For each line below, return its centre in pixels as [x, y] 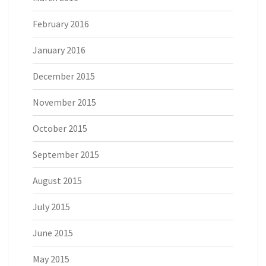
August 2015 [57, 181]
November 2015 [64, 102]
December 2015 [64, 76]
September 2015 [66, 155]
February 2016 [61, 24]
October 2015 [60, 129]
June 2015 [53, 233]
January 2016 [59, 50]
